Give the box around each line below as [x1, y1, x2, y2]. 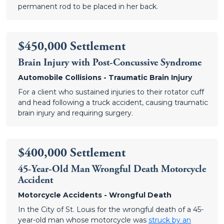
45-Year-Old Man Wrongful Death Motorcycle [18, 163, 206, 175]
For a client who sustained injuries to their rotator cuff [18, 87, 204, 96]
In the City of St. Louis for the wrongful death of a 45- [18, 205, 203, 214]
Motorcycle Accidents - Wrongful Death [18, 190, 171, 199]
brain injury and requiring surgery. [18, 108, 133, 117]
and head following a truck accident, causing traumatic [18, 98, 208, 107]
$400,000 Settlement [18, 145, 125, 161]
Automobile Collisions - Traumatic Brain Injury [18, 73, 192, 82]
